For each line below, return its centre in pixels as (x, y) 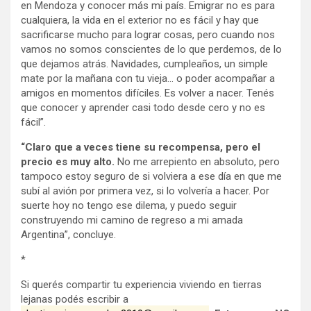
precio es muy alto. (68, 161)
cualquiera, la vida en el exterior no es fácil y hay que (140, 20)
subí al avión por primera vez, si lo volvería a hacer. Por (145, 191)
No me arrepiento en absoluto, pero (197, 161)
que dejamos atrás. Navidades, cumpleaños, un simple (144, 64)
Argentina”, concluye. (68, 234)
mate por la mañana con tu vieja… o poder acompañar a (148, 78)
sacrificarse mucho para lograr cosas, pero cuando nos (148, 34)
